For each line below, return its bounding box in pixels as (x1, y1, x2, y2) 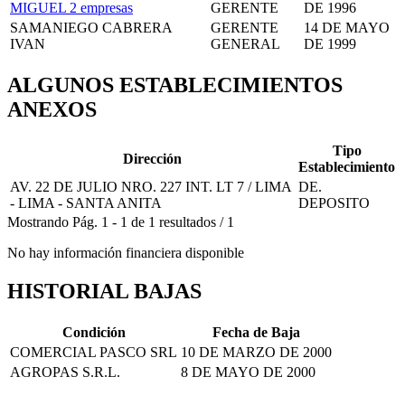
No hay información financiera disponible (7, 244, 244, 260)
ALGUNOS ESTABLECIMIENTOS (7, 72, 343, 97)
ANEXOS (7, 97, 97, 121)
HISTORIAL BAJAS (7, 278, 202, 303)
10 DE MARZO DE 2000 (181, 344, 332, 360)
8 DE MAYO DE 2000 (181, 363, 316, 380)
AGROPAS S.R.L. (10, 363, 120, 380)
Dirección (123, 150, 182, 166)
